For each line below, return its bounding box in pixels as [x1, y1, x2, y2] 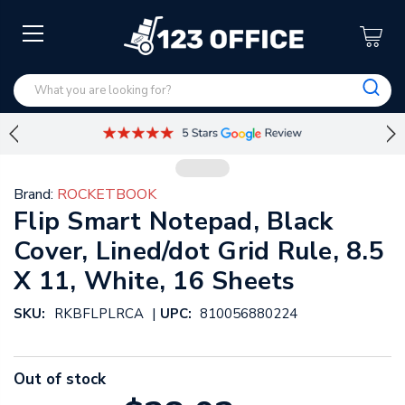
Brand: [14, 184, 53, 205]
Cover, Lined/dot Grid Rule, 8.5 [14, 234, 384, 269]
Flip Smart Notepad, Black [14, 204, 334, 240]
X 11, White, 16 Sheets [14, 264, 296, 299]
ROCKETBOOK [57, 184, 156, 205]
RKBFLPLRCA [53, 305, 144, 324]
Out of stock [14, 369, 106, 391]
